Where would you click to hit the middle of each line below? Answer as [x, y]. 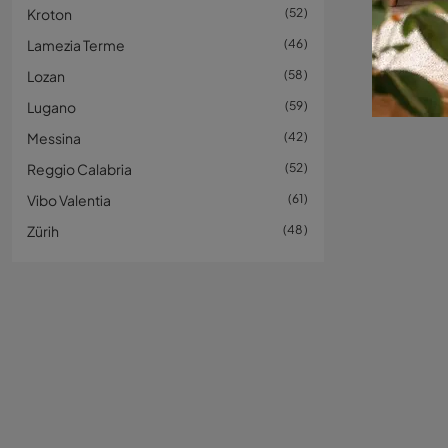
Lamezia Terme [76, 45]
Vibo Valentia [69, 200]
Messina [54, 138]
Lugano [51, 107]
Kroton [49, 14]
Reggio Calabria [79, 169]
